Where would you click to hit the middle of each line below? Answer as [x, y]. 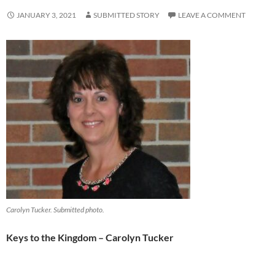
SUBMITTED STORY [126, 15]
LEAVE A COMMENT [212, 15]
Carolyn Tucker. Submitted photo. [55, 210]
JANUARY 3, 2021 [46, 15]
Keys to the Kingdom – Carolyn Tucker [90, 237]
